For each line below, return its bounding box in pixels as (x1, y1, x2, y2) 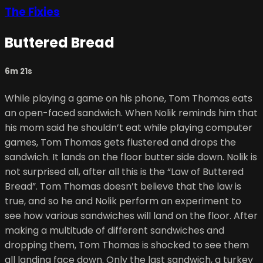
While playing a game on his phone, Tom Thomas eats (5, 91, 252, 105)
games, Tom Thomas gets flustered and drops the (5, 135, 236, 149)
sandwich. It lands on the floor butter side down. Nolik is (5, 150, 257, 164)
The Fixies (5, 4, 60, 21)
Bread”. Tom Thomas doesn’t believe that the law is (5, 179, 241, 193)
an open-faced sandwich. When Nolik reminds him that (5, 106, 258, 120)
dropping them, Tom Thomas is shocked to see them (5, 238, 249, 252)
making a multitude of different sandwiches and (5, 223, 224, 237)
